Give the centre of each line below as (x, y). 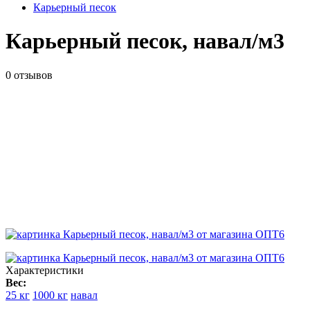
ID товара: (257, 87)
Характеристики (45, 270)
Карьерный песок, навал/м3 (145, 41)
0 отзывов (29, 75)
